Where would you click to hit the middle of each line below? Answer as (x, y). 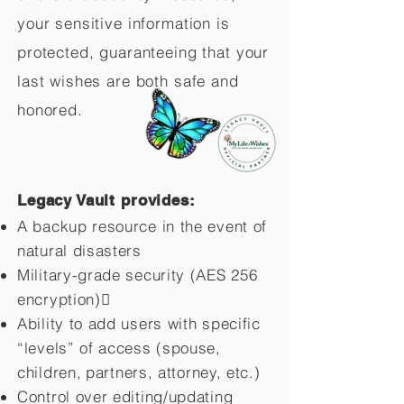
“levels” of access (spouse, (119, 348)
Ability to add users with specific (139, 323)
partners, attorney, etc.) (173, 372)
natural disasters (79, 250)
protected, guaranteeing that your (143, 52)
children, (50, 372)
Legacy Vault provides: (106, 200)
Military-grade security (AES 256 (138, 275)
